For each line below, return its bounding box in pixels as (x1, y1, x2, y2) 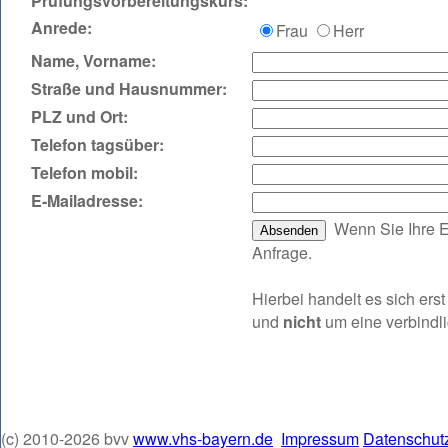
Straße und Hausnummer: (31, 77, 227, 100)
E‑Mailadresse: (31, 189, 143, 212)
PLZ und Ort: (31, 105, 128, 128)
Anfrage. (252, 241, 312, 264)
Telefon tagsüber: (31, 133, 164, 156)
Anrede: (31, 16, 92, 39)
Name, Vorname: (31, 49, 156, 72)
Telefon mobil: (31, 161, 138, 184)
